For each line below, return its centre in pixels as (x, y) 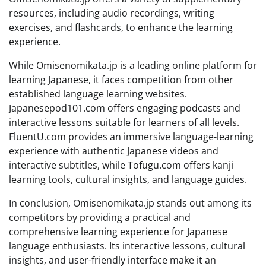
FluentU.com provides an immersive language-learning (131, 137)
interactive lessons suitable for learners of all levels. (124, 122)
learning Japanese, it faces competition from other (121, 80)
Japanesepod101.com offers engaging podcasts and (125, 108)
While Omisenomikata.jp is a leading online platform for (133, 65)
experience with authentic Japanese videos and (114, 151)
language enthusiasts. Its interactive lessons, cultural (127, 246)
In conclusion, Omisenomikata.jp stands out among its (130, 203)
